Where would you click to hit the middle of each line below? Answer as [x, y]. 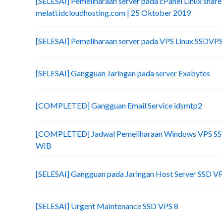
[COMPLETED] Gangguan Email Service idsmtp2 [119, 105]
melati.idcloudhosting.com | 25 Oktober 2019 [113, 13]
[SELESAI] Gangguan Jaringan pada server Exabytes [123, 73]
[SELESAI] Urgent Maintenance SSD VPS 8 [107, 206]
